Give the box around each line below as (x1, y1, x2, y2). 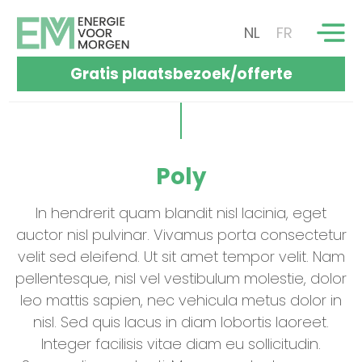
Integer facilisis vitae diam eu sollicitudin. (41, 333, 321, 354)
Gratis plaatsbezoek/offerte (69, 63, 293, 84)
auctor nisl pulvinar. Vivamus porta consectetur (15, 224, 347, 245)
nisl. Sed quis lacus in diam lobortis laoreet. (33, 311, 329, 332)
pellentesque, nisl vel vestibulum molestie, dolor (15, 267, 347, 288)
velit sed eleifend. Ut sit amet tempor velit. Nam (17, 246, 345, 267)
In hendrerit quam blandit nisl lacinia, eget (36, 202, 326, 223)
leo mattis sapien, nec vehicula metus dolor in (20, 289, 342, 310)
